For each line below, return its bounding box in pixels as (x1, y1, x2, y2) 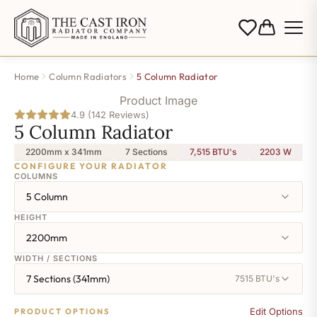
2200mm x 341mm (25, 146, 103, 157)
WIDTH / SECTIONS (14, 253, 98, 263)
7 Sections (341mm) (26, 272, 110, 285)
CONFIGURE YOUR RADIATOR (14, 160, 168, 171)
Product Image (120, 93, 197, 108)
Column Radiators (49, 70, 127, 82)
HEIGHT (14, 212, 47, 222)
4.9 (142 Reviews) (71, 108, 149, 120)
